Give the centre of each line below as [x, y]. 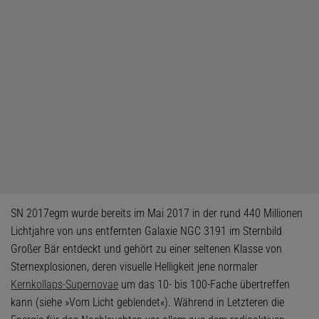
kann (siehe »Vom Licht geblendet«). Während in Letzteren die [147, 302]
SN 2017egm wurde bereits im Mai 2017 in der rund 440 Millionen [157, 213]
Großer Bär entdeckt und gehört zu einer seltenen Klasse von [146, 249]
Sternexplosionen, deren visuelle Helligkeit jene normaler [134, 267]
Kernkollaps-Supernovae [64, 284]
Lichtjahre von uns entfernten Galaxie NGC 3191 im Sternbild [146, 231]
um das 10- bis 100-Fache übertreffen [204, 284]
